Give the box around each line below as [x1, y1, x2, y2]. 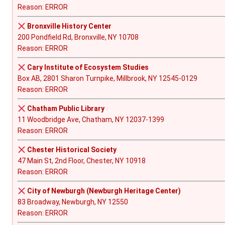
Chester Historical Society [27, 146, 117, 154]
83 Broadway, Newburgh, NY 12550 [18, 198, 128, 206]
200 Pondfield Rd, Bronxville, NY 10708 [18, 33, 139, 42]
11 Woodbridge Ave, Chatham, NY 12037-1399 [18, 116, 164, 124]
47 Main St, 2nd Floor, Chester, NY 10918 [18, 157, 146, 165]
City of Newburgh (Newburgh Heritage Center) [27, 187, 181, 195]
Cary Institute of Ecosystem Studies [27, 63, 149, 72]
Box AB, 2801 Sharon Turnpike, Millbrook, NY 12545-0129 [18, 74, 197, 83]
